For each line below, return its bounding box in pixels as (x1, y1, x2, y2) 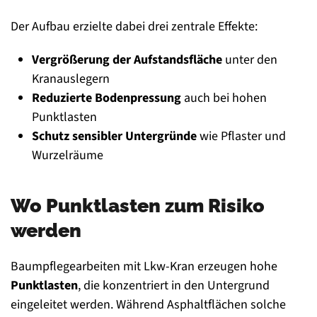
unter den (222, 51, 277, 69)
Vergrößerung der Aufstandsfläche (32, 51, 222, 69)
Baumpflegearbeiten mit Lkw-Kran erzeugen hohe (11, 258, 277, 276)
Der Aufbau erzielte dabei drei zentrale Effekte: (11, 18, 258, 36)
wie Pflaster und (197, 127, 286, 146)
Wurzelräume (32, 146, 103, 165)
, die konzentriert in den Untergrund (78, 277, 270, 295)
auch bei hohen (181, 89, 267, 108)
